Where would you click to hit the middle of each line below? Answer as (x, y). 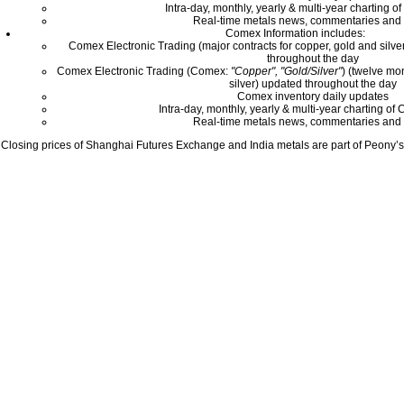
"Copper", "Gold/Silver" (286, 71)
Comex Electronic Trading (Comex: (144, 71)
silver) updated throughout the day (313, 84)
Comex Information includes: (295, 33)
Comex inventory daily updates (313, 96)
